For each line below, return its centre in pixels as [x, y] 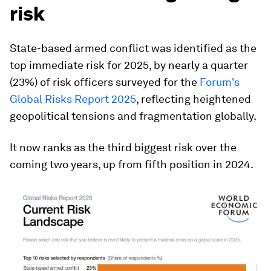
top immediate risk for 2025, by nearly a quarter [129, 65]
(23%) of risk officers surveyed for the [105, 82]
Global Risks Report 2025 [73, 99]
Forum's [220, 82]
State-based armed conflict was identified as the [133, 48]
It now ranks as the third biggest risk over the [123, 148]
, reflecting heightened [194, 99]
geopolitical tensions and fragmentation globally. [133, 116]
